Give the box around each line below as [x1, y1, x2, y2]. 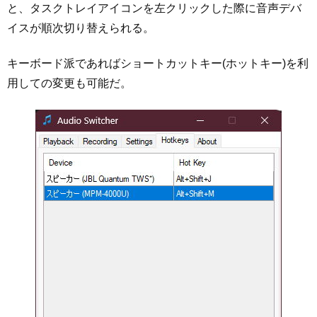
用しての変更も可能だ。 [7, 77, 132, 90]
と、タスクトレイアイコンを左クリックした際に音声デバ [7, 1, 301, 14]
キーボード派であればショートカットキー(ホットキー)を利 [7, 57, 309, 70]
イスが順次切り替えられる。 [7, 21, 154, 34]
